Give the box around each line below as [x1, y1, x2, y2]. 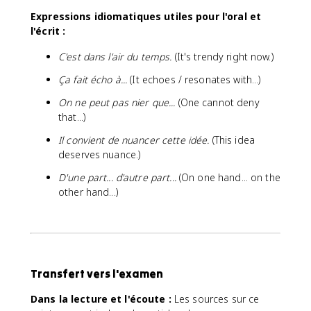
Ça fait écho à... [58, 72, 128, 86]
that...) [58, 110, 86, 124]
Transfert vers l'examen [31, 266, 163, 280]
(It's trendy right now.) [171, 49, 274, 63]
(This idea [209, 133, 255, 146]
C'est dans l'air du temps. [58, 49, 172, 63]
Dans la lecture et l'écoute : [31, 292, 171, 305]
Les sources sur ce [171, 292, 260, 305]
